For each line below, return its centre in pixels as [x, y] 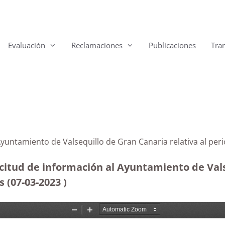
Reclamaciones [97, 45]
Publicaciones [172, 45]
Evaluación [27, 45]
